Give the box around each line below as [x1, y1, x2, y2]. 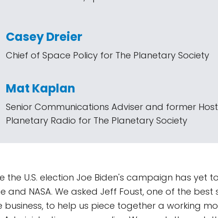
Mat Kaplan [6, 80, 75, 96]
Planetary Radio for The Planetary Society [6, 114, 187, 127]
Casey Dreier [6, 29, 82, 45]
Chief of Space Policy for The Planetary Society [6, 49, 209, 61]
